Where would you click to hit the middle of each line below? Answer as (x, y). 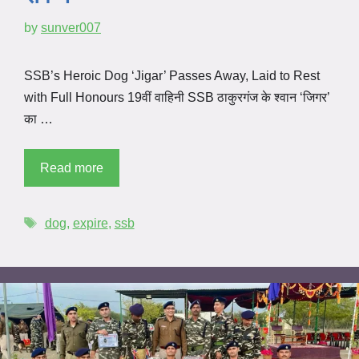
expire (90, 223)
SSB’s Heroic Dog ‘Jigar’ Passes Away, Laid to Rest (172, 75)
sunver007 (71, 27)
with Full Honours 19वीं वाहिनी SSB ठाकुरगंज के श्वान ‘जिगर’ (177, 97)
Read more (72, 167)
